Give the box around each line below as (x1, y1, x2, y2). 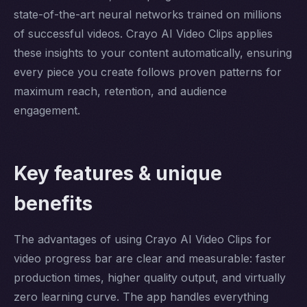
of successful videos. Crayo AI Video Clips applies (14, 26, 273, 40)
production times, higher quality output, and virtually (14, 270, 286, 284)
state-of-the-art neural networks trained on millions (14, 7, 282, 21)
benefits (14, 191, 93, 215)
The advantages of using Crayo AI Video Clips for (14, 232, 271, 246)
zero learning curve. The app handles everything (14, 289, 269, 304)
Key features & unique (14, 161, 222, 185)
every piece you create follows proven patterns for (14, 64, 282, 79)
